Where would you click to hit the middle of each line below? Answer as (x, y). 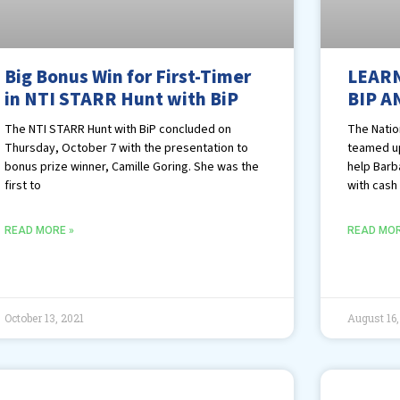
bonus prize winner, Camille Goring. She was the (132, 167)
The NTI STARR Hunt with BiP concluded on (118, 129)
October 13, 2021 (45, 317)
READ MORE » (40, 230)
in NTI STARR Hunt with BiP (122, 99)
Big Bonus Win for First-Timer (128, 76)
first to (23, 185)
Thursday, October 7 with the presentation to (127, 148)
